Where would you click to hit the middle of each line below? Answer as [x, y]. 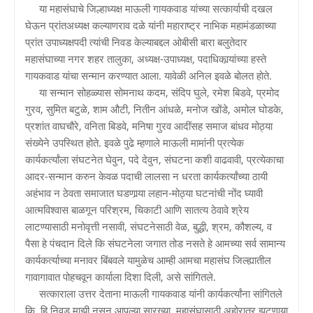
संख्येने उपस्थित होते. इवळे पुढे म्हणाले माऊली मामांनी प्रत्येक [134, 142]
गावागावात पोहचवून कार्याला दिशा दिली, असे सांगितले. [121, 276]
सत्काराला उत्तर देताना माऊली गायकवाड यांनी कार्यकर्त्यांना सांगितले [154, 293]
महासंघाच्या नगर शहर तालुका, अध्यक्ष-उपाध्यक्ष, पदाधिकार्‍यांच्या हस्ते [146, 58]
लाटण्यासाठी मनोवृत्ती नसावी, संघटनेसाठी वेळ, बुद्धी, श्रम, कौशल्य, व [148, 226]
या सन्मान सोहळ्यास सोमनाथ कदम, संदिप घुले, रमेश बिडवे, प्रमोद [152, 92]
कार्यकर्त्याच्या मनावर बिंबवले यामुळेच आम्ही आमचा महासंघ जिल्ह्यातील [148, 260]
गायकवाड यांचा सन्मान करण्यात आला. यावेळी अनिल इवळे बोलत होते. [148, 75]
